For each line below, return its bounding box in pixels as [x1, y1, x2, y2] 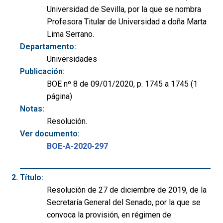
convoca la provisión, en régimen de [47, 210, 171, 220]
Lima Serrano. [47, 29, 94, 39]
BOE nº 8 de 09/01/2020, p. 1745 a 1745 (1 [47, 79, 198, 89]
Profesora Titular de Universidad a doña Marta [47, 16, 207, 26]
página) [47, 91, 72, 101]
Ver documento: [20, 128, 80, 138]
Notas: [20, 104, 44, 113]
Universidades [47, 54, 97, 64]
